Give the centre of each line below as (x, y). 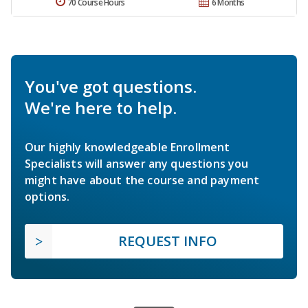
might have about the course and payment (142, 180)
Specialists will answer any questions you (137, 164)
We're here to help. (101, 108)
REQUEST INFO (168, 241)
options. (47, 197)
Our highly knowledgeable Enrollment (128, 147)
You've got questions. (111, 87)
